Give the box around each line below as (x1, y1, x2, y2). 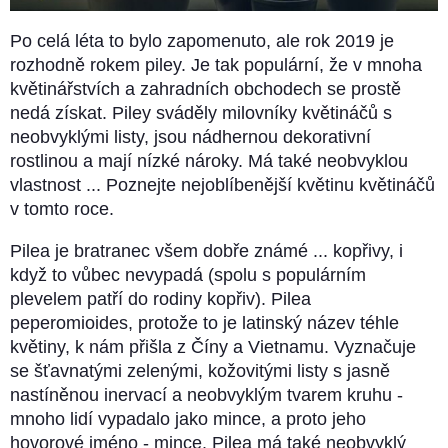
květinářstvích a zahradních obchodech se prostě (10, 79, 401, 100)
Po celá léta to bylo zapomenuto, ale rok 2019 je (10, 31, 394, 52)
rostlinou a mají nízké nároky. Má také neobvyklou (10, 151, 408, 172)
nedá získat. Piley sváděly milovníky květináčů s (10, 103, 392, 124)
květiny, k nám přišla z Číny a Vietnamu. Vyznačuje (10, 337, 416, 358)
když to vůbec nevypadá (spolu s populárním (10, 265, 366, 286)
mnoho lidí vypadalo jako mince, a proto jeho (10, 409, 366, 430)
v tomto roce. (10, 199, 114, 220)
